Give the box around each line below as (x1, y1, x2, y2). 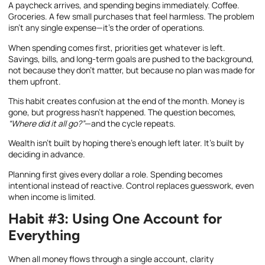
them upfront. (8, 75, 61, 87)
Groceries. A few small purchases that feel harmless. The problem (8, 11, 254, 22)
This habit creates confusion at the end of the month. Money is (8, 95, 244, 107)
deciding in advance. (8, 148, 85, 160)
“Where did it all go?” (8, 118, 85, 130)
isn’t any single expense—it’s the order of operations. (8, 22, 205, 34)
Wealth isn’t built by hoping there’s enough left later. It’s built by (8, 137, 244, 149)
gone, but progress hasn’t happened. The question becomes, (8, 106, 236, 118)
